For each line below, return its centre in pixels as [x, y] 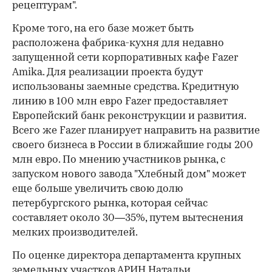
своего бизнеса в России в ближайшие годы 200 [133, 146]
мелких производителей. [75, 233]
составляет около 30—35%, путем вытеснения [128, 219]
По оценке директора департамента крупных [127, 256]
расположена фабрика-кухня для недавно [118, 44]
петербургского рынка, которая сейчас [110, 204]
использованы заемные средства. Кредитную [125, 87]
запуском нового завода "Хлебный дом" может [129, 175]
